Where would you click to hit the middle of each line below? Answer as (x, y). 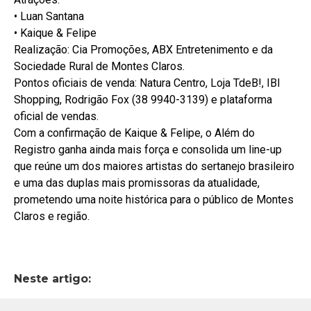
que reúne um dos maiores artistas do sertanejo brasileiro (154, 166)
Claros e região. (52, 216)
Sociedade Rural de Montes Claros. (99, 66)
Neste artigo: (52, 278)
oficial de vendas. (56, 116)
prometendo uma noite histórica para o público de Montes (154, 199)
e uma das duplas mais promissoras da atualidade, (137, 183)
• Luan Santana (49, 16)
